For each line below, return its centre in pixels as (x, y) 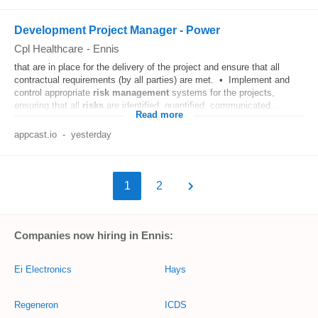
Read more (159, 115)
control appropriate (54, 93)
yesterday (91, 135)
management (141, 93)
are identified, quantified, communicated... (191, 105)
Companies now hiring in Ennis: (94, 235)
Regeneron (36, 305)
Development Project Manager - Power (117, 30)
